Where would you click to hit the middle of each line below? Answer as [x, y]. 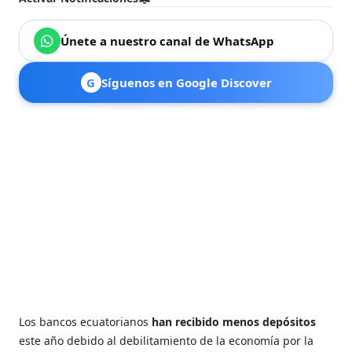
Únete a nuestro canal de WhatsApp [168, 40]
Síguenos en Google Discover [186, 82]
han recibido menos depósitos [234, 321]
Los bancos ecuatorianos [86, 321]
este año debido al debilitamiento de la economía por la [167, 340]
